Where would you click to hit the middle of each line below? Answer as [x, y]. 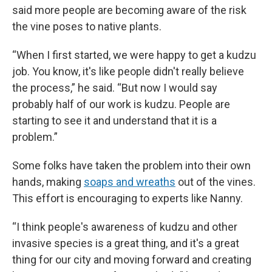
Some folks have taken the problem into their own [131, 165]
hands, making [48, 182]
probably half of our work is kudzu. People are [121, 104]
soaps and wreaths [130, 182]
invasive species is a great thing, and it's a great [126, 243]
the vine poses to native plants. [87, 26]
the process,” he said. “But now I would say [115, 88]
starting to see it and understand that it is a [114, 121]
